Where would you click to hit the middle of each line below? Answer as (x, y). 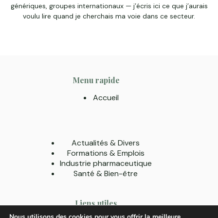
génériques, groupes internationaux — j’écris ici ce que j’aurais (109, 6)
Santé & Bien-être (106, 174)
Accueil (106, 98)
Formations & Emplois (106, 153)
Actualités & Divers (106, 143)
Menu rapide (96, 80)
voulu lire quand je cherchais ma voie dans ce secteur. (109, 16)
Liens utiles (96, 203)
